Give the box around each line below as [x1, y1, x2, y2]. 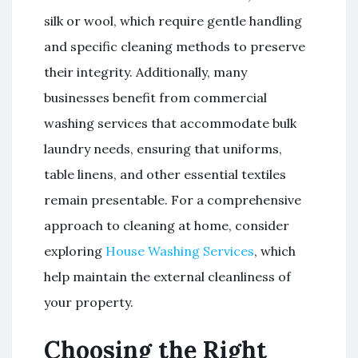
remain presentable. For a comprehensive [44, 192, 301, 208]
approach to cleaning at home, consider [44, 217, 289, 233]
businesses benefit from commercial [44, 89, 267, 105]
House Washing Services [105, 243, 254, 259]
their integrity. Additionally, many [44, 64, 247, 80]
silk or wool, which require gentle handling [44, 13, 302, 29]
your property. [44, 294, 133, 310]
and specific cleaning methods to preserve [44, 38, 305, 54]
